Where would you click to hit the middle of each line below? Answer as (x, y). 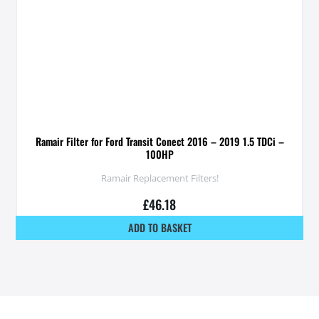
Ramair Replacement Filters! (159, 178)
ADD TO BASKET (159, 228)
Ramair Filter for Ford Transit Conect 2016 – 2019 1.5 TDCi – (159, 142)
